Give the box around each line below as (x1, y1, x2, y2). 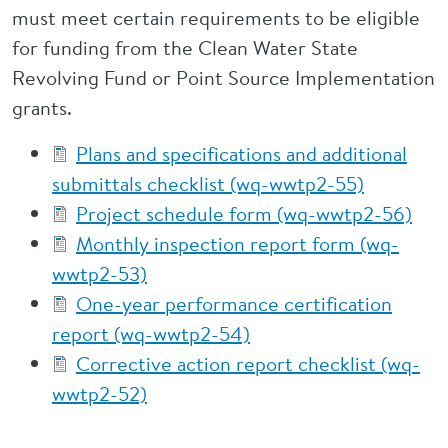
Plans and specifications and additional (76, 140, 407, 167)
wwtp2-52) (52, 380, 147, 407)
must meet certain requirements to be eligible (12, 4, 420, 31)
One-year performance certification (76, 290, 392, 317)
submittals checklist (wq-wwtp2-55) (52, 170, 364, 197)
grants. (12, 94, 72, 121)
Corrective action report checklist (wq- (76, 350, 420, 377)
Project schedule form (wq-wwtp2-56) (76, 200, 412, 227)
